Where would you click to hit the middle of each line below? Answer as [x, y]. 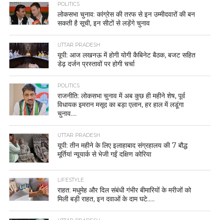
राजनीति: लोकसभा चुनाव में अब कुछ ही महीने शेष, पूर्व [122, 96]
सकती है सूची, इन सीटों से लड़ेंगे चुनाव [104, 23]
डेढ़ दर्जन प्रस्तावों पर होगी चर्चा [96, 64]
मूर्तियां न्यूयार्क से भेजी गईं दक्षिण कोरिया [105, 154]
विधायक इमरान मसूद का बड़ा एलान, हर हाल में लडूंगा [121, 105]
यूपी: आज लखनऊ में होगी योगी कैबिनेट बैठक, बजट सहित [127, 55]
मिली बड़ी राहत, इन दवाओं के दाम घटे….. [106, 199]
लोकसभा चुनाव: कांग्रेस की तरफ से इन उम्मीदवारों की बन [126, 14]
